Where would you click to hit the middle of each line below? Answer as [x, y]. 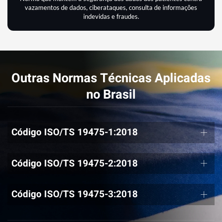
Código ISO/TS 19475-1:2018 [75, 133]
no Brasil [111, 94]
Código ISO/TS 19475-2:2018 [75, 163]
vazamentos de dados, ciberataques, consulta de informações [111, 7]
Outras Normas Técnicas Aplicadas [111, 78]
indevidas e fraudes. [111, 16]
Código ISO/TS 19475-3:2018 [75, 194]
